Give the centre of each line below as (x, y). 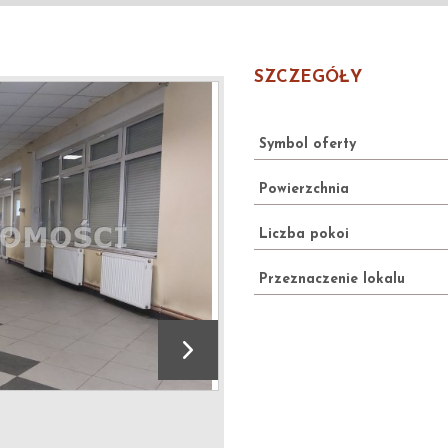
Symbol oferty (307, 144)
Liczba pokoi (304, 234)
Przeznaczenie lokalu (332, 279)
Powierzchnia (304, 189)
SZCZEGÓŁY (308, 77)
